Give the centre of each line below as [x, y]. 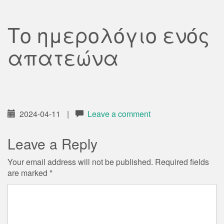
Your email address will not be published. [80, 162]
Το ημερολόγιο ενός [108, 34]
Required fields [182, 162]
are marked [28, 173]
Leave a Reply [52, 143]
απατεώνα [63, 57]
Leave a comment [119, 114]
